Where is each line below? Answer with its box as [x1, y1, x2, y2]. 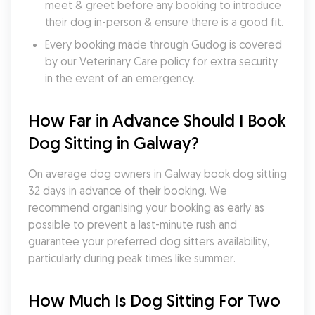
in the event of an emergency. [45, 71, 195, 85]
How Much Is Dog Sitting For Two [28, 290, 281, 311]
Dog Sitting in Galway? [28, 132, 199, 153]
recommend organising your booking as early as [28, 200, 264, 214]
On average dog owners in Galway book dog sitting [28, 167, 287, 181]
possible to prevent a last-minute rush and [28, 217, 237, 231]
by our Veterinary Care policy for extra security [45, 54, 278, 68]
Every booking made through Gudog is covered [45, 37, 282, 51]
